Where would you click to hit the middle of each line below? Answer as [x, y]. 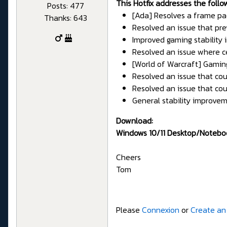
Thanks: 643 [65, 17]
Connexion [161, 210]
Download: [135, 121]
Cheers [128, 157]
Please [129, 210]
